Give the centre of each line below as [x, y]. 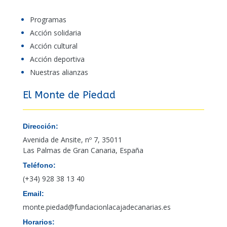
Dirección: [40, 126]
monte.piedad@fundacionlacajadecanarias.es [97, 207]
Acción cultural [53, 46]
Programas [48, 20]
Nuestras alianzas [59, 72]
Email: [33, 194]
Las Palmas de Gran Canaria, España [83, 150]
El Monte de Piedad [69, 95]
